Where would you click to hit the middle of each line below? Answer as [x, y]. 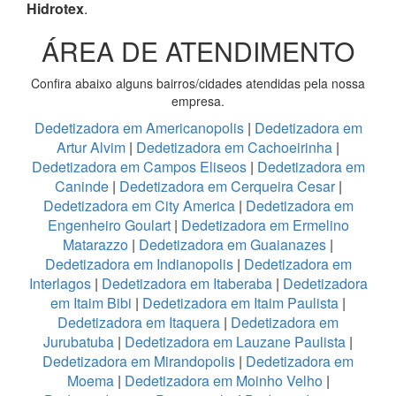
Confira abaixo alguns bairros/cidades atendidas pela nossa [198, 83]
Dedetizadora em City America [141, 205]
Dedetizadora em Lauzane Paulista [237, 341]
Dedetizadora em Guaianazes [232, 244]
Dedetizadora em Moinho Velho [225, 380]
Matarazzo [97, 244]
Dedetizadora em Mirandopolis [139, 361]
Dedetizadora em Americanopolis [141, 127]
